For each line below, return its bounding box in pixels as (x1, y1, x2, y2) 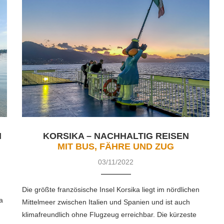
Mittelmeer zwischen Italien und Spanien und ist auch (22, 198, 190, 206)
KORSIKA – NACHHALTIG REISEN (42, 131, 189, 141)
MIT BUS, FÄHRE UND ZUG (57, 141, 174, 152)
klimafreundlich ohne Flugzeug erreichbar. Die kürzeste (22, 210, 197, 219)
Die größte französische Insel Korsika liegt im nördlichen (22, 185, 200, 194)
